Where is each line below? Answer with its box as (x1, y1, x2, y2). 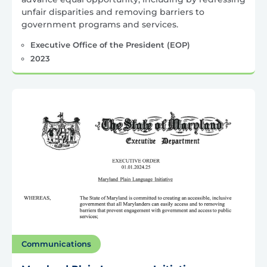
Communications (21, 239, 91, 249)
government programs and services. (21, 19, 178, 30)
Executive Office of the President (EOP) (30, 40, 190, 50)
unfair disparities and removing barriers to (21, 7, 204, 18)
